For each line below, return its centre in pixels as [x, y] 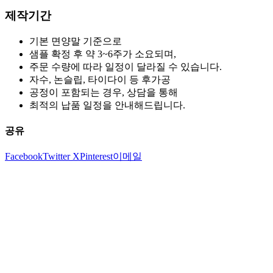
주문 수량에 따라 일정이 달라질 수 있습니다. [126, 66]
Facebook [24, 157]
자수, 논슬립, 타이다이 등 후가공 [100, 79]
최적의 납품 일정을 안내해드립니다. [107, 105]
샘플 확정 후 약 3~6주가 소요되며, [103, 54]
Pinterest [96, 157]
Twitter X [61, 157]
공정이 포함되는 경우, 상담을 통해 [104, 92]
